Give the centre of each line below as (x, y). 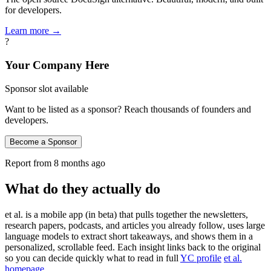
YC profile (201, 258)
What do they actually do (83, 188)
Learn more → (33, 31)
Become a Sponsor (43, 142)
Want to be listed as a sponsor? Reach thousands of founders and (128, 109)
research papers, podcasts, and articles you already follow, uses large (135, 225)
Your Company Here (57, 65)
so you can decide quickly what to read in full (93, 258)
